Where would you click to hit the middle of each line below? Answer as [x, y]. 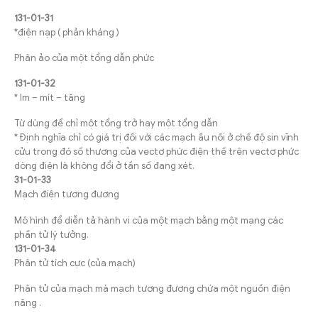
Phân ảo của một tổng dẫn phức [84, 57]
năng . [28, 302]
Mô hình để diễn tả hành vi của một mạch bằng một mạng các [149, 220]
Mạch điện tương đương [67, 194]
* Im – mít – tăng [50, 98]
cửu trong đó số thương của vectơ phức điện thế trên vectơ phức [157, 152]
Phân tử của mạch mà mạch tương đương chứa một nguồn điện [152, 288]
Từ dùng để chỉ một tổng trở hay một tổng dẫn [116, 124]
